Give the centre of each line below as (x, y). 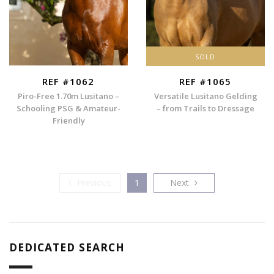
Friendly (68, 121)
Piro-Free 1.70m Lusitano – (68, 96)
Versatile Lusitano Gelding (206, 96)
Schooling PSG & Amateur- (68, 109)
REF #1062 (68, 81)
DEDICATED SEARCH (67, 247)
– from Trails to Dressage (206, 109)
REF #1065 (206, 81)
